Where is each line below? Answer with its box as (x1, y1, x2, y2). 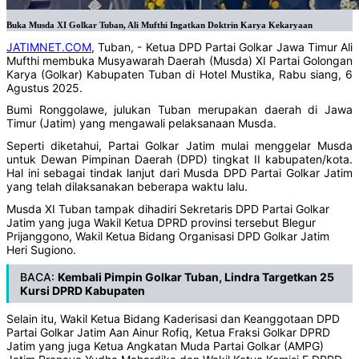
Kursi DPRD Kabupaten (20, 284, 145, 298)
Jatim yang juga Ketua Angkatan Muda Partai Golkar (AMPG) (6, 338, 324, 353)
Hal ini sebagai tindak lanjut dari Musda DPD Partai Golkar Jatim (6, 165, 353, 179)
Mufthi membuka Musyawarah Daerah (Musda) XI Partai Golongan (6, 53, 353, 67)
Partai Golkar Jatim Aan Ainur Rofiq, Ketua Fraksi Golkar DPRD (6, 325, 330, 339)
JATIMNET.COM (6, 39, 91, 54)
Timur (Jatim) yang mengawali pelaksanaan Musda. (6, 116, 276, 131)
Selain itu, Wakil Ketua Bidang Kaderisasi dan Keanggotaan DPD (6, 311, 340, 325)
